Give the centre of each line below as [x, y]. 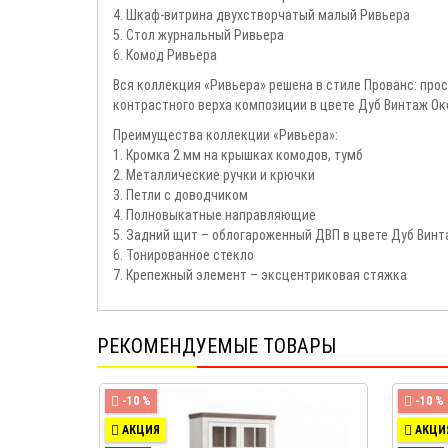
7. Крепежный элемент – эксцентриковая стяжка [260, 274]
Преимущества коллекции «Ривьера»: [225, 134]
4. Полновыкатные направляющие [214, 214]
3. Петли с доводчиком [180, 194]
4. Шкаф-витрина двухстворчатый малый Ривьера [261, 14]
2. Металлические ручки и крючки [214, 174]
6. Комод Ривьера [165, 54]
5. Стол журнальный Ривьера [198, 34]
